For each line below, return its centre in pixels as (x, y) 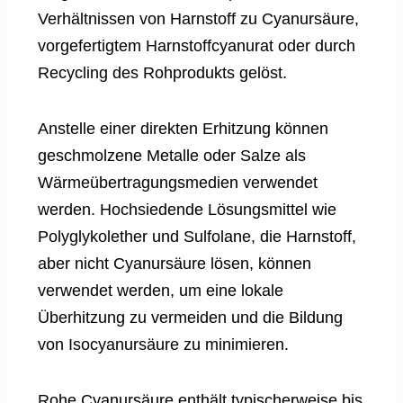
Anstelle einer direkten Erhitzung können (183, 128)
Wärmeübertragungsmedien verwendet (178, 182)
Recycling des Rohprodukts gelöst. (162, 72)
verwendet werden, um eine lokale (161, 290)
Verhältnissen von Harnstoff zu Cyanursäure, (198, 18)
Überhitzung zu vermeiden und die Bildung (190, 317)
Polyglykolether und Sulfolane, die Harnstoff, (197, 236)
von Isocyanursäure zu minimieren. (163, 344)
